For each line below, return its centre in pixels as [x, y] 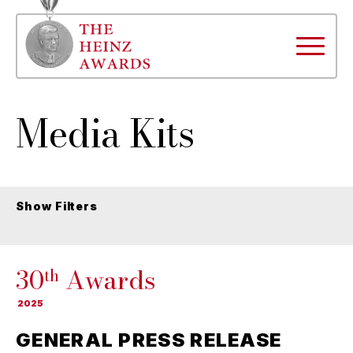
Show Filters [57, 206]
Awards [108, 280]
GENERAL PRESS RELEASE [149, 340]
